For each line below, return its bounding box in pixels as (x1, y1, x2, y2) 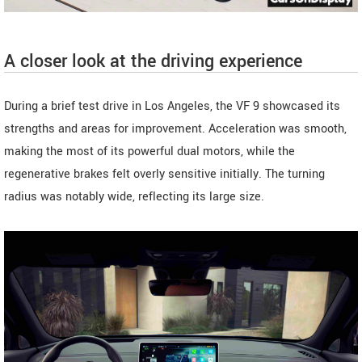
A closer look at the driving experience (4, 48, 302, 75)
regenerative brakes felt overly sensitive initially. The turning (4, 166, 325, 183)
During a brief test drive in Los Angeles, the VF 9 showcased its (4, 98, 340, 116)
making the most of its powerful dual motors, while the (4, 143, 295, 161)
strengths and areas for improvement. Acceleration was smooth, (4, 120, 347, 138)
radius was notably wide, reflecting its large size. (4, 188, 264, 206)
